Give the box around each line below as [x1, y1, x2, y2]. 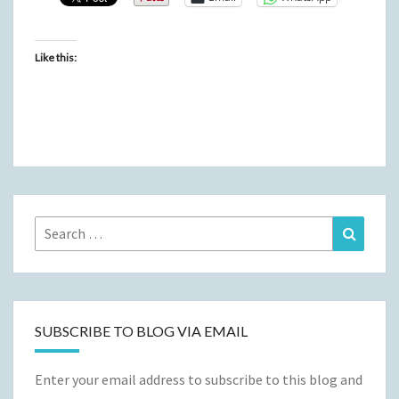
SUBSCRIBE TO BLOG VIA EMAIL [35, 322, 248, 339]
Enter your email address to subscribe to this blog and [35, 370, 362, 388]
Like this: [35, 50, 77, 64]
